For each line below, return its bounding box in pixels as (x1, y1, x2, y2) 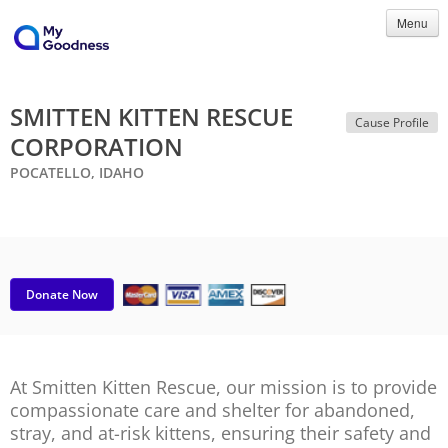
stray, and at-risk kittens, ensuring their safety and (10, 421, 431, 445)
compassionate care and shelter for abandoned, (10, 398, 415, 422)
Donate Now (26, 286, 98, 303)
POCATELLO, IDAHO (10, 163, 144, 182)
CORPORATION (10, 130, 183, 163)
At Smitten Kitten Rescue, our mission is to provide (10, 375, 437, 399)
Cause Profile (355, 114, 429, 130)
